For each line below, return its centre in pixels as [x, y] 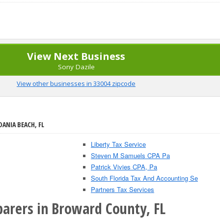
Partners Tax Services [123, 189]
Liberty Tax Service [118, 144]
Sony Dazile [76, 67]
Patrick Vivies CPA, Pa [124, 167]
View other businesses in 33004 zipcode [76, 83]
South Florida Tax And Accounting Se [144, 178]
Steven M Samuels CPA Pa [130, 155]
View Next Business [76, 56]
